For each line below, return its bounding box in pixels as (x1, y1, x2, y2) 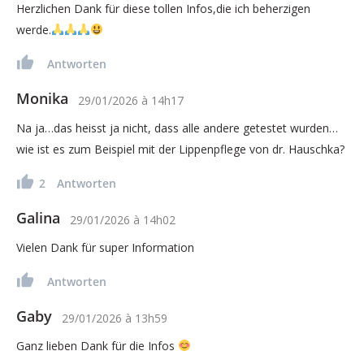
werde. (16, 21, 51, 37)
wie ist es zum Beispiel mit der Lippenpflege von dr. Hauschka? (16, 141, 344, 157)
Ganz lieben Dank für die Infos (16, 337, 178, 353)
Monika (16, 88, 68, 108)
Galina (16, 207, 60, 227)
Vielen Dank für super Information (16, 239, 194, 255)
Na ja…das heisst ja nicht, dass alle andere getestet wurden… (16, 119, 338, 136)
